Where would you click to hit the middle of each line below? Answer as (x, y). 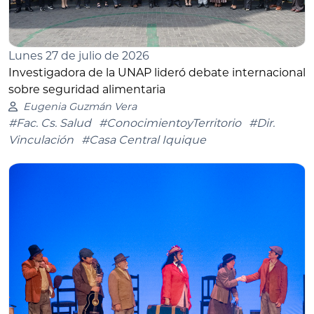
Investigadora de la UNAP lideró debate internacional (157, 73)
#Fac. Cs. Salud (50, 123)
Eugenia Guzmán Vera (80, 107)
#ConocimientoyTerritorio (170, 123)
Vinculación (41, 140)
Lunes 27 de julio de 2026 (79, 56)
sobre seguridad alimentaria (87, 90)
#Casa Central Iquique (144, 140)
